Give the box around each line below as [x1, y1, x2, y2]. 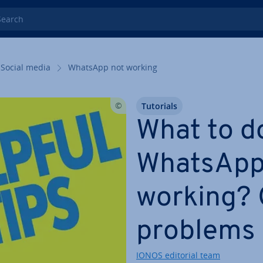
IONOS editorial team [136, 249, 220, 261]
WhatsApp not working [68, 62, 157, 73]
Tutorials [141, 100, 177, 112]
